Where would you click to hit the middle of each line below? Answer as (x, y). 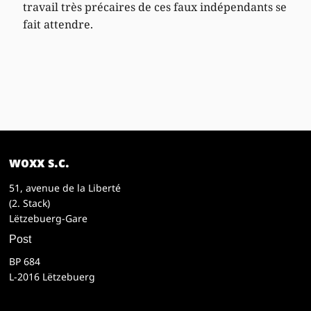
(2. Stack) (30, 203)
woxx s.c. (40, 162)
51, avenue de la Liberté (65, 187)
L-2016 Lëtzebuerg (52, 276)
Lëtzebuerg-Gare (49, 218)
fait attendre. (58, 24)
